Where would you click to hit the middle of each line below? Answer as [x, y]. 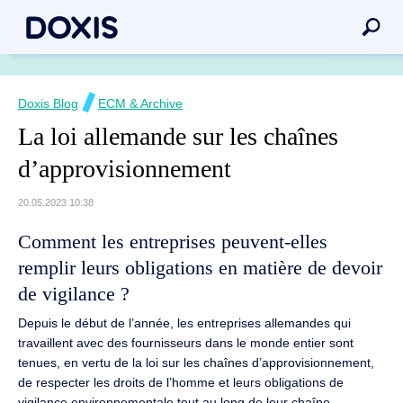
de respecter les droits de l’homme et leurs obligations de [181, 382]
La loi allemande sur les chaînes [178, 137]
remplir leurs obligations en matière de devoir [200, 267]
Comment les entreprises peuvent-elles [173, 241]
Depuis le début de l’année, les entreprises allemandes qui [184, 322]
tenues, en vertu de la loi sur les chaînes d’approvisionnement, [196, 362]
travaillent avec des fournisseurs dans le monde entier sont [186, 342]
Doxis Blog [48, 103]
